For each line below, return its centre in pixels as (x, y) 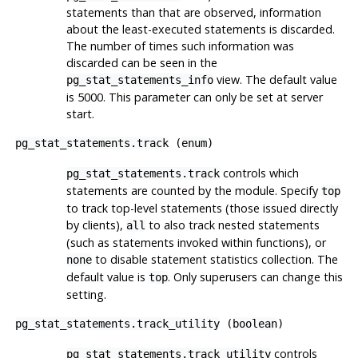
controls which (259, 173)
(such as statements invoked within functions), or (196, 242)
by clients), (96, 225)
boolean (255, 323)
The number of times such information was (180, 46)
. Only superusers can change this (255, 276)
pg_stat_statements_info (139, 80)
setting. (86, 294)
